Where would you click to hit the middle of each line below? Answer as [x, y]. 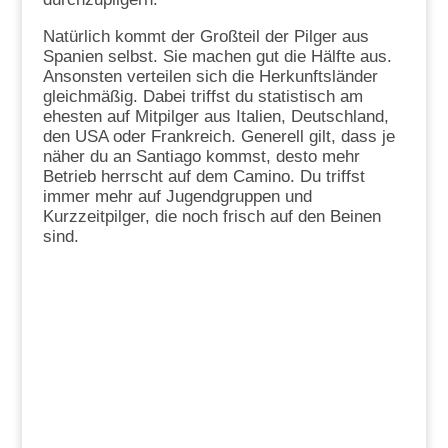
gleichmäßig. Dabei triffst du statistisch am [202, 96]
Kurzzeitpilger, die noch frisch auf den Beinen [211, 216]
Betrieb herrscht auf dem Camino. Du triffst [203, 176]
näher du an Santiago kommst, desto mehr [201, 156]
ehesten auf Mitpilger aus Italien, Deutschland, [215, 116]
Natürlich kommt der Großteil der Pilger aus [205, 36]
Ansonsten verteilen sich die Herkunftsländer [210, 76]
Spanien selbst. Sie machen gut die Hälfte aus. [217, 56]
